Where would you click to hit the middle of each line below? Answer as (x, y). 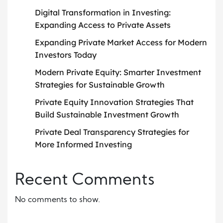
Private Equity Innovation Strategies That (114, 102)
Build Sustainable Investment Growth (107, 114)
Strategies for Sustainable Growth (100, 84)
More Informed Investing (83, 144)
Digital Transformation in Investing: (103, 12)
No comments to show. (57, 200)
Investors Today (66, 55)
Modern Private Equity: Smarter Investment (118, 72)
